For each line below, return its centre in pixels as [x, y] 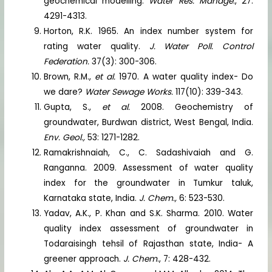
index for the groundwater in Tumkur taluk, [148, 183]
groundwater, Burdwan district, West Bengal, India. [148, 122]
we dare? [65, 92]
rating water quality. [97, 46]
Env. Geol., [65, 137]
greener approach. [84, 259]
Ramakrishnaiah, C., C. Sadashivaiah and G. [148, 152]
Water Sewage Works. [129, 92]
